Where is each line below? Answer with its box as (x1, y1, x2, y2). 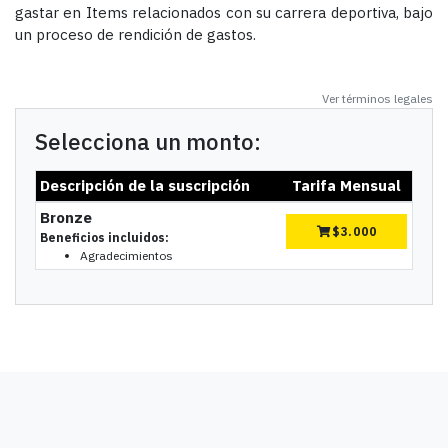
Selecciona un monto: (34, 126, 261, 156)
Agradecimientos (80, 247, 174, 263)
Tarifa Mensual (292, 175, 402, 195)
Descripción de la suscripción (40, 175, 251, 195)
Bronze (40, 207, 93, 227)
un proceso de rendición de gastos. (15, 24, 256, 44)
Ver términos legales (322, 91, 433, 107)
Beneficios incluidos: (40, 229, 170, 245)
